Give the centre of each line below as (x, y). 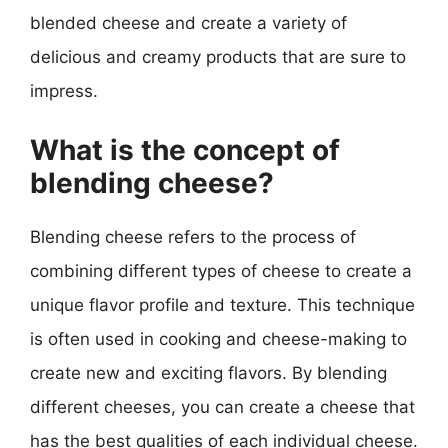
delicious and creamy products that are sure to (218, 57)
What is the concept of (185, 149)
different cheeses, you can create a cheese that (222, 406)
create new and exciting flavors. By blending (208, 372)
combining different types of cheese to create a (221, 270)
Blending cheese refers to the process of (193, 236)
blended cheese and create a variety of (188, 23)
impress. (64, 91)
